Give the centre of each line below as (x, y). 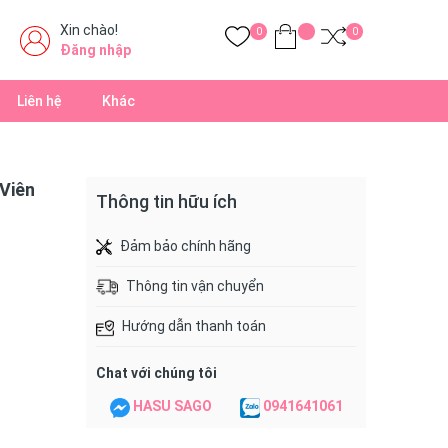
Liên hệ (39, 101)
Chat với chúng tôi (156, 373)
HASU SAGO (172, 406)
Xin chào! (89, 30)
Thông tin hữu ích (166, 201)
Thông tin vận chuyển (195, 286)
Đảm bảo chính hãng (185, 246)
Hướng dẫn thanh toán (194, 326)
